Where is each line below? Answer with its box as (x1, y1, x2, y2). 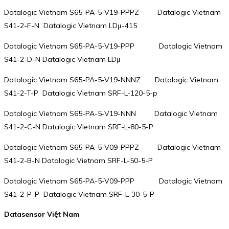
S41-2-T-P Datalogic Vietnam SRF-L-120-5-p (4, 88, 157, 98)
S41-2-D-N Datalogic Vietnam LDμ (4, 54, 121, 64)
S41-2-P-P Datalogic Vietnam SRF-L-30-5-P (4, 189, 154, 199)
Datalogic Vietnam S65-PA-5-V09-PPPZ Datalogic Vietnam (4, 142, 221, 152)
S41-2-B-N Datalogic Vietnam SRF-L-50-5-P (4, 155, 153, 165)
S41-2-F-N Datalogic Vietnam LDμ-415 (4, 20, 137, 30)
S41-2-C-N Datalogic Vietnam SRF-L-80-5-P (4, 122, 153, 131)
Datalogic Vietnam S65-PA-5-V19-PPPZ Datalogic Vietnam (4, 7, 221, 17)
